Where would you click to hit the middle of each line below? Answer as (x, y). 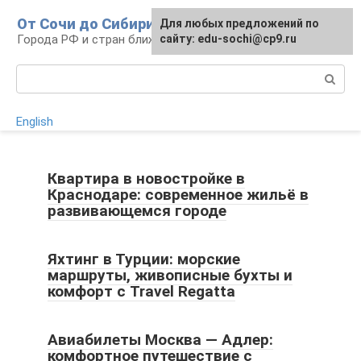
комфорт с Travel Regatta (141, 291)
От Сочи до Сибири (86, 24)
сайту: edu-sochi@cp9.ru (228, 39)
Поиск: (35, 73)
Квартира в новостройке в (146, 178)
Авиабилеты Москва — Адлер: (160, 340)
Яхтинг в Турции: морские (144, 259)
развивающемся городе (137, 211)
